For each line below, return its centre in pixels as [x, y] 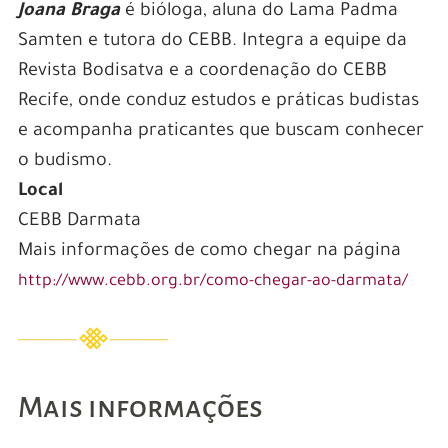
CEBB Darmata [79, 222]
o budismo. [64, 162]
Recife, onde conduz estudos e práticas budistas [218, 102]
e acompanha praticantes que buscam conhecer [220, 132]
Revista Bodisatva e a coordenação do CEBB [202, 72]
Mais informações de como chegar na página [209, 252]
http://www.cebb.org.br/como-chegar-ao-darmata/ [212, 282]
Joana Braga [68, 12]
